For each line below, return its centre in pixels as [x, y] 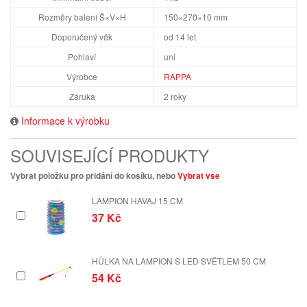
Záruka [82, 96]
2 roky [175, 96]
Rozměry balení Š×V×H [82, 17]
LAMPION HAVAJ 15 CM [137, 200]
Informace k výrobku [65, 121]
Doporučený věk [82, 37]
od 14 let [180, 37]
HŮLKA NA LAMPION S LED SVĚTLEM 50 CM [179, 261]
